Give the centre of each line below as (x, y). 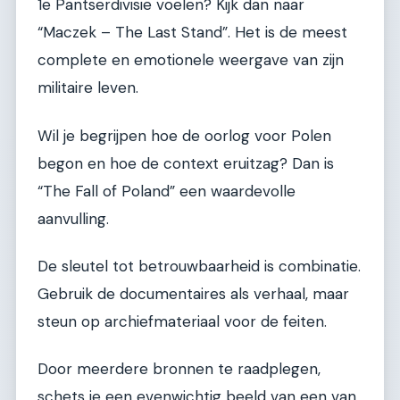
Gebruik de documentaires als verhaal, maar (193, 293)
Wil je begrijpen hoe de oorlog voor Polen (184, 135)
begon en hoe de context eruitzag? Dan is (186, 163)
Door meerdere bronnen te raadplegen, (179, 369)
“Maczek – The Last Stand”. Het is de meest (192, 33)
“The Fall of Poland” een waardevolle (167, 191)
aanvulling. (73, 218)
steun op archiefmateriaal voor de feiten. (182, 321)
